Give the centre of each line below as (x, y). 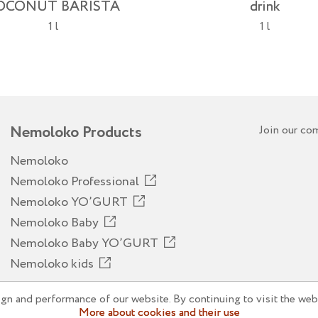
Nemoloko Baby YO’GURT (84, 243)
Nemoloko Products (76, 133)
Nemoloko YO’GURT (69, 202)
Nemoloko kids (52, 264)
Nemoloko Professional (75, 182)
